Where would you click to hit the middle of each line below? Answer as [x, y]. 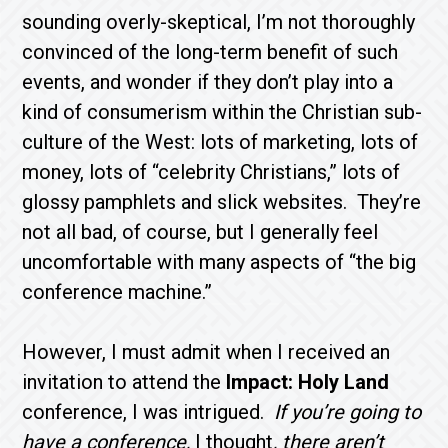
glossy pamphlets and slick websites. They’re [222, 202]
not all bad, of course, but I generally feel [200, 232]
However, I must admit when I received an [206, 352]
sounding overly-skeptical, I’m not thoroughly [219, 22]
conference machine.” [117, 292]
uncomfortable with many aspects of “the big [219, 262]
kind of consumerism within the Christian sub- [222, 112]
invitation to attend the [124, 382]
